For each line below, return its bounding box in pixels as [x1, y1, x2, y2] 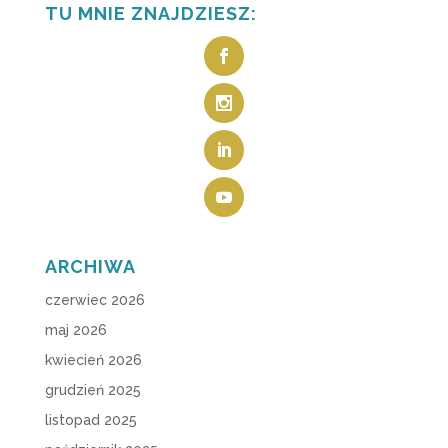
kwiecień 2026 [44, 352, 142, 369]
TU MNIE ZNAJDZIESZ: [44, 2, 257, 24]
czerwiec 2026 [44, 292, 145, 309]
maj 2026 [44, 322, 107, 339]
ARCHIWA [44, 256, 136, 278]
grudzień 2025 [44, 382, 141, 399]
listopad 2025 [44, 412, 137, 429]
